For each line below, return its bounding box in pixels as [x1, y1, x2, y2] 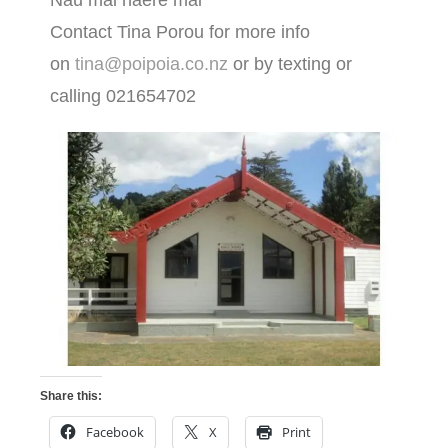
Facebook [86, 423, 144, 442]
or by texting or [228, 54, 352, 75]
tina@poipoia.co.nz [75, 54, 228, 75]
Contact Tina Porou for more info [50, 22, 310, 43]
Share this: [40, 389, 102, 404]
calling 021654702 [50, 86, 196, 107]
